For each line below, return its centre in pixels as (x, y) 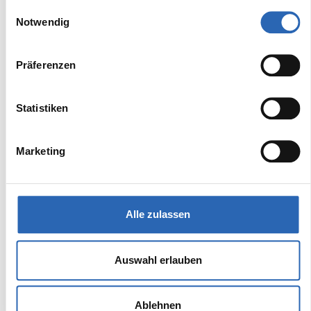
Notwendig (43, 22)
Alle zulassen (158, 215)
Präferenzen (46, 65)
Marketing (41, 151)
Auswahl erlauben (158, 260)
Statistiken (42, 108)
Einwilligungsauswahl (53, 8)
